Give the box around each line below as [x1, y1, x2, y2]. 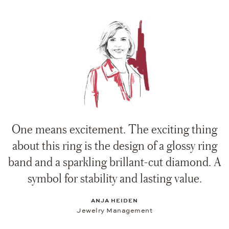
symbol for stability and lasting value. [27, 170, 202, 186]
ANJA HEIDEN [91, 197, 138, 204]
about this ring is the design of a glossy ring [12, 138, 217, 153]
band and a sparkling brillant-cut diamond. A [8, 154, 221, 169]
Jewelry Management [77, 206, 152, 215]
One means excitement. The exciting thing [12, 121, 217, 136]
